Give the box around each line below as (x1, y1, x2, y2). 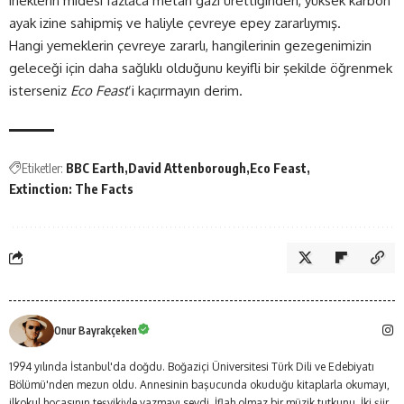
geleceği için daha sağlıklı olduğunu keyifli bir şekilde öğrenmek (9, 59, 392, 77)
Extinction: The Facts (9, 180, 133, 197)
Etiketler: (22, 160, 63, 176)
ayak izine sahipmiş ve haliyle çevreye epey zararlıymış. (9, 14, 344, 32)
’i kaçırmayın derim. (128, 81, 246, 99)
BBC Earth (66, 160, 124, 176)
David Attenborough (128, 160, 246, 176)
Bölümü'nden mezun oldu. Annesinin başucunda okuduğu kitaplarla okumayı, (9, 377, 390, 391)
